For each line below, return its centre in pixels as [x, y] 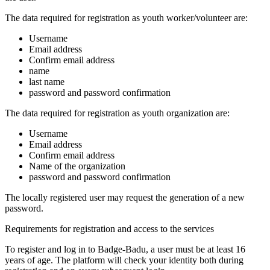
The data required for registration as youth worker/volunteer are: [126, 17]
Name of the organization [77, 166]
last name [47, 81]
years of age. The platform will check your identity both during [124, 260]
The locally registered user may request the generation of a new [125, 197]
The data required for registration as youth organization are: [117, 113]
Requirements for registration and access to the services [109, 228]
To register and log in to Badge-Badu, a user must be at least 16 [125, 249]
